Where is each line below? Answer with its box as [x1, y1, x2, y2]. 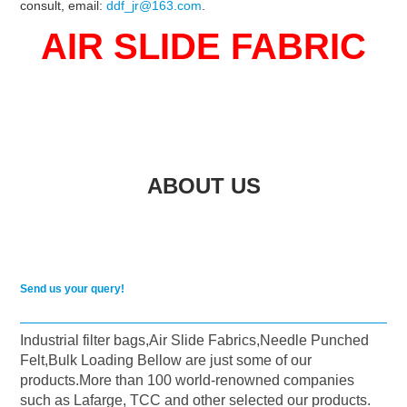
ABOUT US [146, 174, 261, 199]
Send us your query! [20, 283, 125, 296]
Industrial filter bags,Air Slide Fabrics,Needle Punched [20, 333, 370, 349]
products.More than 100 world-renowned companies [20, 372, 355, 389]
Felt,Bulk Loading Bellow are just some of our [20, 352, 313, 369]
